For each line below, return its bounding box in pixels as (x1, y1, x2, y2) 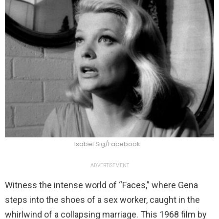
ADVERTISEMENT (90, 163, 129, 169)
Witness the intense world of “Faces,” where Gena (5, 180, 198, 191)
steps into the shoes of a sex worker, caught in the (5, 195, 200, 205)
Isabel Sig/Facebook (74, 139, 140, 149)
